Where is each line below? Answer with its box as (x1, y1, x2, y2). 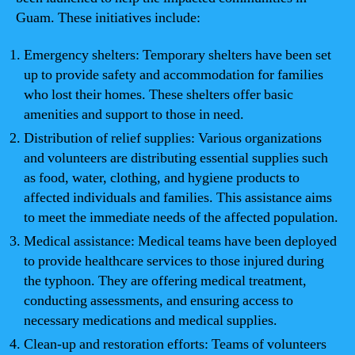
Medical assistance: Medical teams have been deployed (24, 232, 337, 250)
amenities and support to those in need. (24, 105, 244, 124)
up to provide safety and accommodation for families (24, 66, 323, 84)
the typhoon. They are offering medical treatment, (24, 272, 307, 290)
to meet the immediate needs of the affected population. (24, 208, 338, 227)
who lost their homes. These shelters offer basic (24, 86, 293, 104)
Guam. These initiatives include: (16, 8, 200, 27)
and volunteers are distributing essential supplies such (24, 149, 328, 167)
